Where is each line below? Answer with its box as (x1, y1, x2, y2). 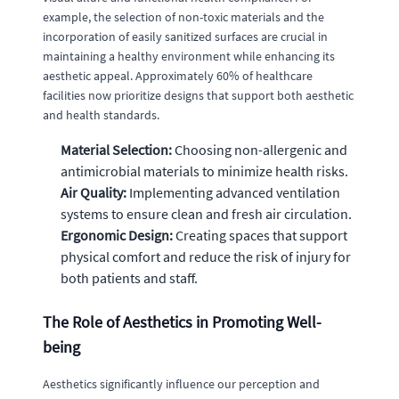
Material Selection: (61, 140, 172, 159)
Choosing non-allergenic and (172, 140, 347, 159)
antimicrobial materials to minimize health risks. (61, 161, 348, 180)
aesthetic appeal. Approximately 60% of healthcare (43, 67, 313, 84)
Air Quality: (61, 183, 126, 201)
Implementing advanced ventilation (126, 183, 340, 201)
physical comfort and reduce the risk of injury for (61, 247, 351, 265)
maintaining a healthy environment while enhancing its (43, 47, 335, 64)
